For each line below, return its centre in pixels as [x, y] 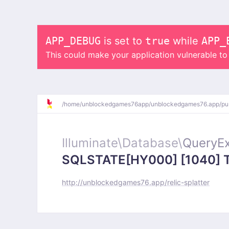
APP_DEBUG [73, 41]
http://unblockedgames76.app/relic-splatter [136, 182]
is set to [123, 41]
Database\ [152, 143]
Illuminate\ [92, 143]
